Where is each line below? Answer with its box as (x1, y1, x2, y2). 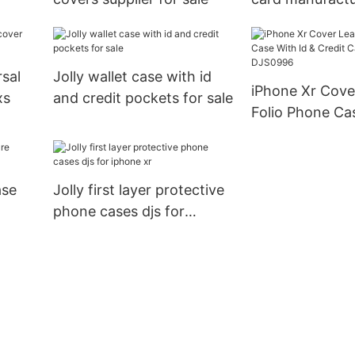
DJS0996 (250, 147, 313, 164)
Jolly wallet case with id (52, 68, 212, 86)
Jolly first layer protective (52, 181, 224, 199)
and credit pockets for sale (52, 90, 233, 107)
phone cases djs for (52, 203, 185, 220)
